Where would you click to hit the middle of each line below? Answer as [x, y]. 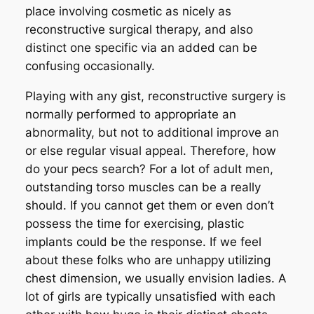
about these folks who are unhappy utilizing [148, 260]
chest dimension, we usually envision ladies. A [156, 278]
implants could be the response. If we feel [143, 241]
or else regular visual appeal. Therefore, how [150, 150]
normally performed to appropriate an [130, 114]
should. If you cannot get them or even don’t [149, 205]
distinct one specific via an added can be [141, 47]
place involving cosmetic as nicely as [128, 11]
